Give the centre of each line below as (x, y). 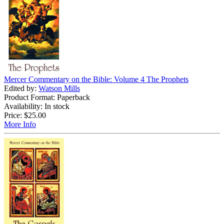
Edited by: (21, 88)
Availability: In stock (37, 106)
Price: (13, 115)
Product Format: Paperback (47, 97)
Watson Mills (59, 88)
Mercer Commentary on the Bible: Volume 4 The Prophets (96, 79)
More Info (20, 124)
